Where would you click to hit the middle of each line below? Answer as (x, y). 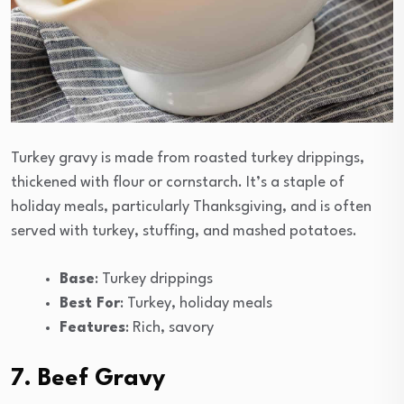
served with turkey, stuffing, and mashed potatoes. (184, 232)
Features (92, 328)
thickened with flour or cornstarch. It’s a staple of (178, 183)
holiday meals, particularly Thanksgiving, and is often (191, 207)
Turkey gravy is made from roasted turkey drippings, (188, 159)
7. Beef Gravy (88, 379)
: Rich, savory (170, 328)
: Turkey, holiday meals (196, 304)
